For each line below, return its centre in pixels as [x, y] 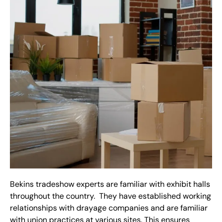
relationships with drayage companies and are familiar [109, 208]
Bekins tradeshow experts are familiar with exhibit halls [110, 184]
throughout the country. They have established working [111, 196]
